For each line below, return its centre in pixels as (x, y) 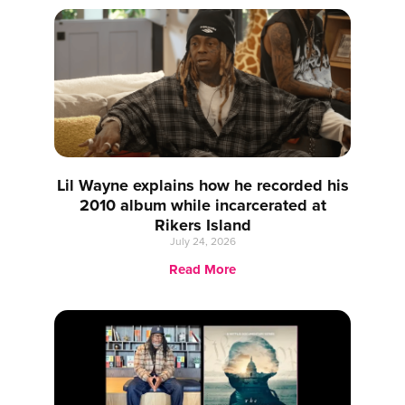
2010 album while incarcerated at (202, 205)
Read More (202, 269)
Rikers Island (202, 225)
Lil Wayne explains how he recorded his (202, 185)
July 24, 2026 (202, 241)
